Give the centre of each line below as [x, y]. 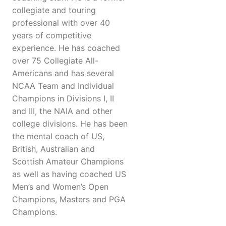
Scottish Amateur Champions [68, 162]
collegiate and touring [54, 10]
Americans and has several [63, 73]
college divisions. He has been [70, 124]
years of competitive [52, 36]
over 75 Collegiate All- [55, 61]
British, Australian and [53, 149]
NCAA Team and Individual [63, 86]
